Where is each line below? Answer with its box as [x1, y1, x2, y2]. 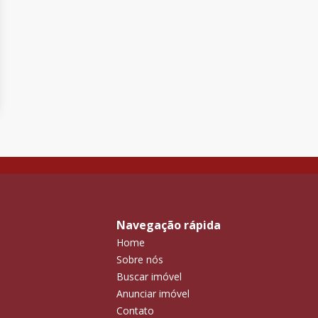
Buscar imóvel [116, 270, 182, 283]
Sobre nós [116, 253, 163, 266]
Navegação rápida [116, 217, 221, 233]
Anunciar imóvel [116, 287, 190, 300]
